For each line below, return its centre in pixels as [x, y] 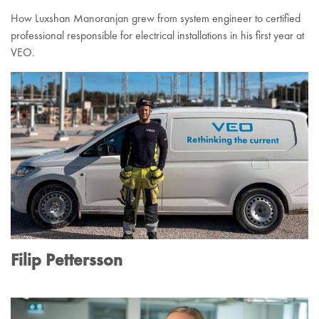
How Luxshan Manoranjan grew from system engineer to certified [156, 19]
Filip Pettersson [67, 260]
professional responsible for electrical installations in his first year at [157, 36]
